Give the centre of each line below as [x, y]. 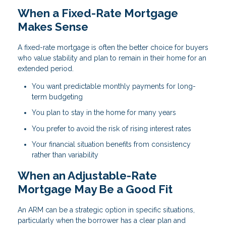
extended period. [46, 68]
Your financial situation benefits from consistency [111, 145]
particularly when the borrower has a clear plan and [102, 220]
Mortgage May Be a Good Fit [95, 189]
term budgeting [57, 97]
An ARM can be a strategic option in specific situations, [106, 210]
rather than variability [65, 155]
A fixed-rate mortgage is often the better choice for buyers [113, 47]
